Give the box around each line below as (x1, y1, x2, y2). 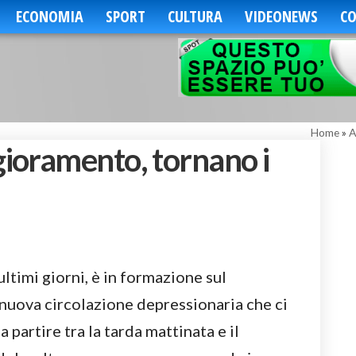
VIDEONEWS (244, 6, 318, 27)
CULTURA (167, 6, 222, 27)
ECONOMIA (15, 6, 83, 27)
